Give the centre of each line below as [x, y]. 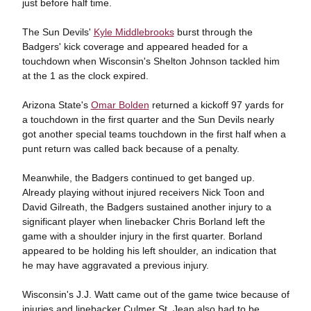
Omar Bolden [120, 105]
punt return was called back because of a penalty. [131, 149]
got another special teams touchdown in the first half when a [154, 134]
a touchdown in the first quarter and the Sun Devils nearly [148, 119]
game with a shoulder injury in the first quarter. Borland [142, 236]
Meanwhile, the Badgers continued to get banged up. [138, 178]
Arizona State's [56, 105]
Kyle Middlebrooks [134, 32]
